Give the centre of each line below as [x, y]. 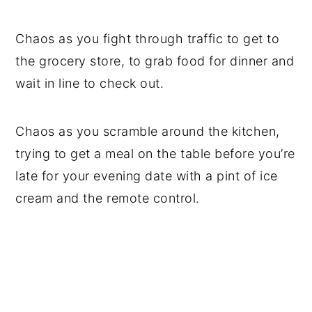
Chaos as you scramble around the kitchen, [148, 131]
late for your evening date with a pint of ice [147, 175]
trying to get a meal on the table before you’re [155, 153]
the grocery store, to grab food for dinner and [155, 61]
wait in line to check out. [90, 83]
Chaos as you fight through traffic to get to [148, 38]
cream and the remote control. [108, 198]
